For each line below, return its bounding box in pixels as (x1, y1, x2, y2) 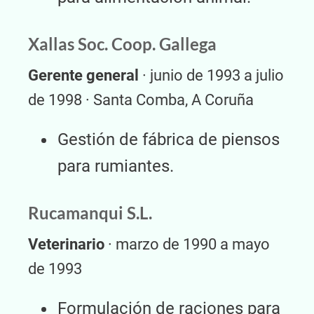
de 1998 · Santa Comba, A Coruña (28, 91, 254, 109)
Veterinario (28, 235, 104, 254)
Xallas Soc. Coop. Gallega (28, 34, 217, 55)
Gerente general (28, 67, 139, 85)
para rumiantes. (57, 156, 174, 177)
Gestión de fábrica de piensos (57, 130, 280, 150)
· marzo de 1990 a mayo (104, 235, 270, 254)
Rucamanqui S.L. (28, 203, 152, 224)
